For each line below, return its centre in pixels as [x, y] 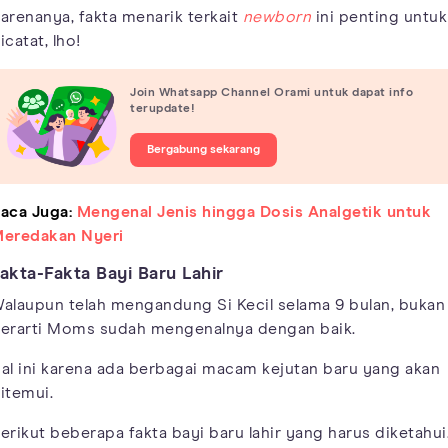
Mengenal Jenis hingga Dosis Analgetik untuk [253, 211]
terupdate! [162, 109]
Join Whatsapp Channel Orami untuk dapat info [271, 93]
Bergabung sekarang [203, 150]
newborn [276, 16]
